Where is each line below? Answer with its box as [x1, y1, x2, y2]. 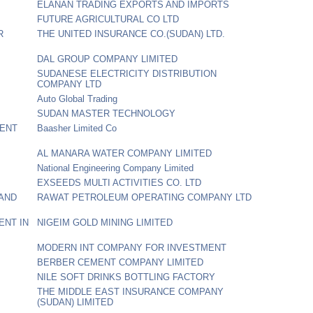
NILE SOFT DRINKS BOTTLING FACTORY [37, 271, 216, 282]
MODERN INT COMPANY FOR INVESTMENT [37, 242, 227, 253]
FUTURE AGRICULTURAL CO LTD [37, 13, 180, 24]
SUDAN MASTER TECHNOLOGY [37, 108, 176, 119]
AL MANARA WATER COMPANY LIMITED [37, 147, 212, 159]
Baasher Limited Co [37, 122, 117, 133]
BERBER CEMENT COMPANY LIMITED [37, 256, 204, 268]
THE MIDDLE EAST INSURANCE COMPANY [37, 286, 224, 297]
